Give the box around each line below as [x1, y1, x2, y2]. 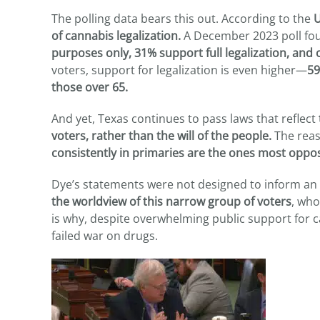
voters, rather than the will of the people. [51, 128, 271, 144]
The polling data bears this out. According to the [51, 11, 314, 27]
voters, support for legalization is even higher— [51, 62, 307, 79]
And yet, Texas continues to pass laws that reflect [51, 111, 319, 127]
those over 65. [51, 79, 128, 96]
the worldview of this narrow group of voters [51, 194, 291, 210]
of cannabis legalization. [51, 28, 181, 44]
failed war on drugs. [51, 228, 158, 244]
